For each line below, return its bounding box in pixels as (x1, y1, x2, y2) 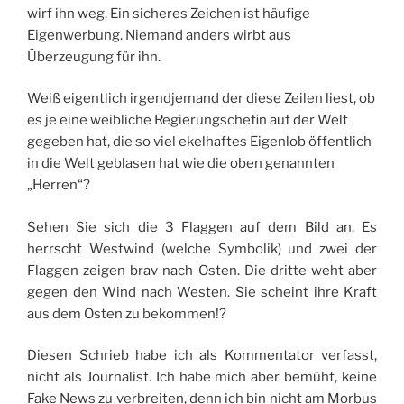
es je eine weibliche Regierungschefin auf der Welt (27, 112, 348, 128)
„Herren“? (27, 177, 90, 193)
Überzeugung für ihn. (27, 48, 161, 65)
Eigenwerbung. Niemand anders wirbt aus (27, 26, 291, 43)
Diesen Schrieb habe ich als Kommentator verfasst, (27, 347, 377, 363)
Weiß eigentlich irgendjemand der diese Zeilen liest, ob (27, 90, 375, 106)
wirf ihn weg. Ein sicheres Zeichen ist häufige (27, 5, 310, 22)
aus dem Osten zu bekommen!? (27, 305, 226, 322)
